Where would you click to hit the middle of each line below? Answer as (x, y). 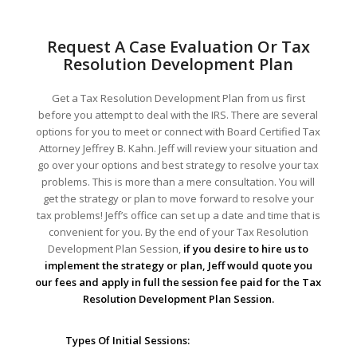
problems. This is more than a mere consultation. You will (178, 181)
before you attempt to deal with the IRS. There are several (178, 114)
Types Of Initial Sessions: (127, 340)
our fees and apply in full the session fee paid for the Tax (178, 282)
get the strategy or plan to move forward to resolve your (178, 198)
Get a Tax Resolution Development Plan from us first (178, 98)
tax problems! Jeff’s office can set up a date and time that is (178, 215)
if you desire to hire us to (246, 248)
